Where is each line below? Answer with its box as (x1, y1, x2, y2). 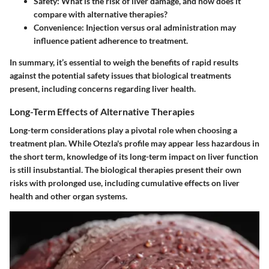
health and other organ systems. (10, 191, 127, 202)
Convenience (34, 22, 82, 32)
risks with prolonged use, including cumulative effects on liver (10, 178, 240, 189)
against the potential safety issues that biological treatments (10, 70, 231, 80)
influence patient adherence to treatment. (34, 35, 188, 46)
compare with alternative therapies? (34, 9, 168, 19)
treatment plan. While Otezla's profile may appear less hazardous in (10, 138, 259, 149)
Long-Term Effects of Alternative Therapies (10, 106, 195, 117)
